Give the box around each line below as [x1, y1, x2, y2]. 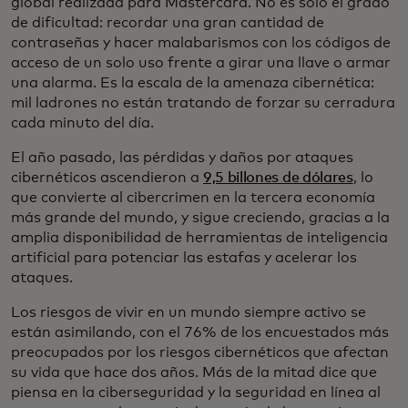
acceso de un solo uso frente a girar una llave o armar [11, 56, 391, 71]
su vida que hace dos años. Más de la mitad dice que [11, 365, 377, 381]
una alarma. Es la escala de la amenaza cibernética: [11, 76, 374, 91]
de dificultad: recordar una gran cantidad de [11, 15, 324, 31]
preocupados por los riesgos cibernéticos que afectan [11, 345, 389, 361]
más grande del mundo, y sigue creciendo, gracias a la [11, 210, 390, 226]
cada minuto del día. [11, 116, 161, 131]
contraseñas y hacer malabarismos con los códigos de [11, 36, 391, 51]
